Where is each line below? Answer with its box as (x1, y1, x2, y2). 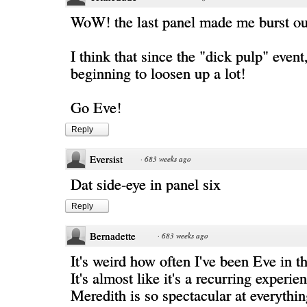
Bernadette (90, 229, 136, 243)
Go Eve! (71, 97, 121, 117)
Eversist (90, 152, 123, 166)
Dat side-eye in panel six (71, 173, 221, 194)
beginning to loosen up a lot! (71, 62, 245, 83)
